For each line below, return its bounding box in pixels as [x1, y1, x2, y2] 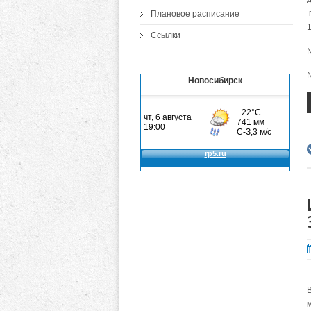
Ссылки [151, 31, 180, 40]
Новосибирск [188, 76, 242, 85]
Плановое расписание [151, 9, 239, 19]
